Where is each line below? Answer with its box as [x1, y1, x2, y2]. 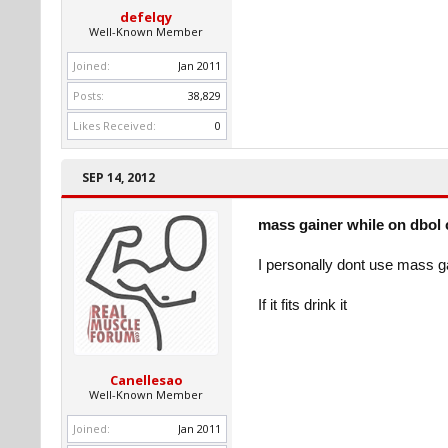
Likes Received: [73, 118, 156, 133]
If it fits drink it [258, 297, 347, 313]
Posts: [73, 88, 104, 103]
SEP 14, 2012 [82, 169, 155, 186]
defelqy [120, 8, 172, 26]
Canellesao [109, 371, 183, 389]
